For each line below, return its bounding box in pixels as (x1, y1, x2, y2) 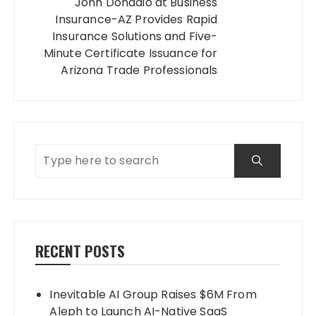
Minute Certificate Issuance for (43, 44, 218, 61)
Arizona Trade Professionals (61, 61, 218, 78)
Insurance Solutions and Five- (52, 28, 218, 44)
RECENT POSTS (35, 239, 126, 262)
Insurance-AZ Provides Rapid (55, 11, 218, 28)
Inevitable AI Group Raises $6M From (49, 286, 257, 303)
